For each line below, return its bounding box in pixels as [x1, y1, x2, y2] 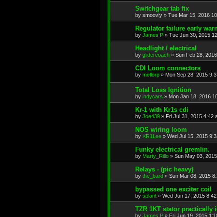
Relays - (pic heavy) [135, 166, 193, 173]
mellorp [142, 71, 159, 77]
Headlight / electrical [135, 44, 197, 52]
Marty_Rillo [142, 153, 169, 159]
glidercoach [142, 51, 170, 58]
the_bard [142, 173, 163, 179]
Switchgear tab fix [135, 4, 189, 12]
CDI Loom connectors [135, 64, 201, 72]
